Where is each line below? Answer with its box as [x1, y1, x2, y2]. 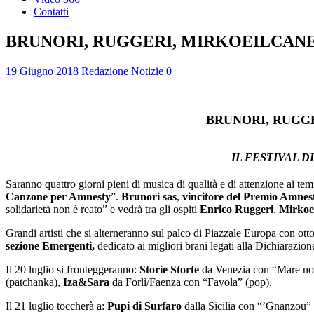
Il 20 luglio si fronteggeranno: [6, 264, 139, 276]
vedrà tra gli [118, 203, 173, 216]
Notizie [131, 64, 163, 77]
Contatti [34, 6, 69, 18]
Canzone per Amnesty [6, 191, 111, 203]
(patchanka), [6, 276, 63, 289]
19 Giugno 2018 [6, 64, 78, 77]
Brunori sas [121, 191, 177, 203]
